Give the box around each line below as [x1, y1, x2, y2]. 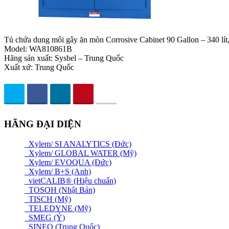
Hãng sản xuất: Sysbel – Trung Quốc [4, 54, 124, 63]
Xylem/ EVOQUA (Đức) [25, 157, 111, 167]
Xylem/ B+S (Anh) [25, 167, 91, 176]
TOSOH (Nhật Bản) [25, 185, 95, 194]
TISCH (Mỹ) [25, 194, 71, 203]
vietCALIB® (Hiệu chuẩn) [25, 176, 116, 185]
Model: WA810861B [4, 44, 72, 54]
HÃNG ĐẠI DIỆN [4, 118, 81, 129]
